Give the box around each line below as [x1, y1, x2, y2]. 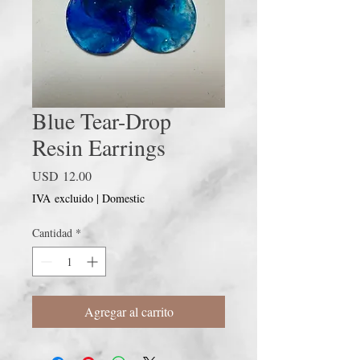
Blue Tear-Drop [32, 104, 171, 136]
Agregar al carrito [84, 302, 174, 320]
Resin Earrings [32, 131, 166, 162]
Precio [91, 166, 123, 183]
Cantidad [32, 224, 72, 240]
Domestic [102, 190, 145, 206]
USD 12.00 [32, 166, 92, 184]
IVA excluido [32, 190, 93, 206]
